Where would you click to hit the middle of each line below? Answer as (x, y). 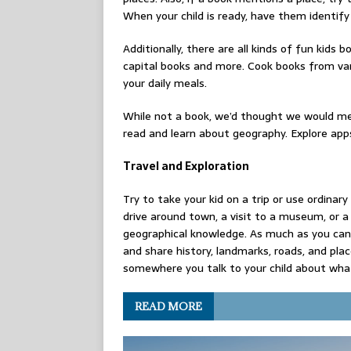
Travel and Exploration (186, 166)
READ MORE (168, 307)
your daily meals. (165, 83)
